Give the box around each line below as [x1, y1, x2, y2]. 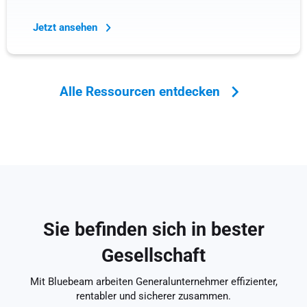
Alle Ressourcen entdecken [60, 84, 223, 100]
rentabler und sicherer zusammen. [76, 290, 231, 303]
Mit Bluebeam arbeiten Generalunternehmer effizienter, [29, 275, 278, 288]
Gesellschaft [101, 244, 206, 267]
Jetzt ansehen [32, 21, 100, 34]
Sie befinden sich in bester [42, 218, 265, 241]
